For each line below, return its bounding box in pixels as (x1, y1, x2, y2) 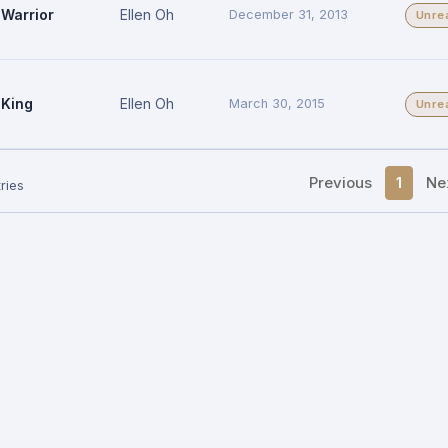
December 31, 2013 (229, 6, 348, 22)
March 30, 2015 (229, 95, 325, 111)
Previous (309, 172, 372, 192)
